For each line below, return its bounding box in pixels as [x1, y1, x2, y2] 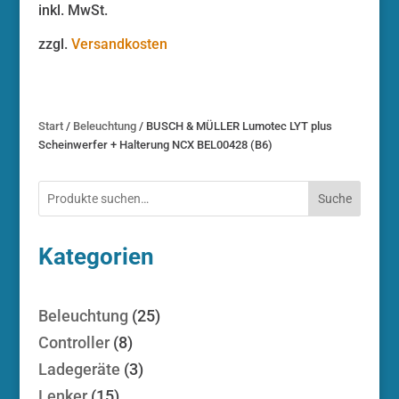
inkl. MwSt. [37, 2, 108, 20]
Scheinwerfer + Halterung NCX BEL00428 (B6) [37, 137, 273, 151]
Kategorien [37, 242, 154, 270]
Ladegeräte [37, 359, 120, 379]
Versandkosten [70, 36, 167, 53]
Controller [37, 332, 110, 352]
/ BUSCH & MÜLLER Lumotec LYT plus [135, 118, 332, 133]
